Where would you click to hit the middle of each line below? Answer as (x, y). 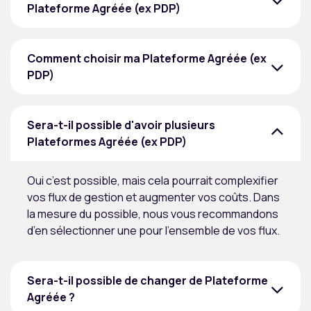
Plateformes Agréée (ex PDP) (107, 142)
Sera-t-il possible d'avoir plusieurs (121, 125)
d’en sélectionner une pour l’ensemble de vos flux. (155, 231)
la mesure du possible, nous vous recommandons (153, 214)
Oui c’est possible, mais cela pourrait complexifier (153, 181)
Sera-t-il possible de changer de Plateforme (148, 281)
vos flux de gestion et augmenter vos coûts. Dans (153, 197)
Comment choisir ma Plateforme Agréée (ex (147, 59)
